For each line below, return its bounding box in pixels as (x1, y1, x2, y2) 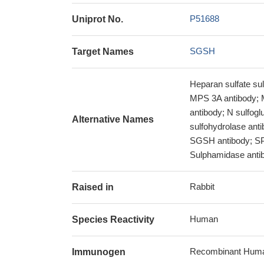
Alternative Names (72, 114, 154, 124)
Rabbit (190, 181, 214, 192)
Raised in (72, 182, 114, 192)
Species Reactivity (72, 214, 154, 225)
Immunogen (72, 247, 126, 257)
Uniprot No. (72, 14, 123, 24)
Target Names (72, 47, 134, 57)
